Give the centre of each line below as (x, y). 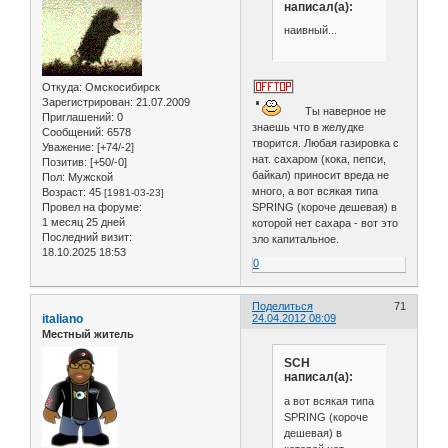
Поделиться (283, 306)
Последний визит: (87, 237)
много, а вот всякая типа (315, 190)
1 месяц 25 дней (83, 222)
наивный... (310, 30)
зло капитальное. (296, 238)
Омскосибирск (121, 87)
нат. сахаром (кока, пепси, (319, 158)
